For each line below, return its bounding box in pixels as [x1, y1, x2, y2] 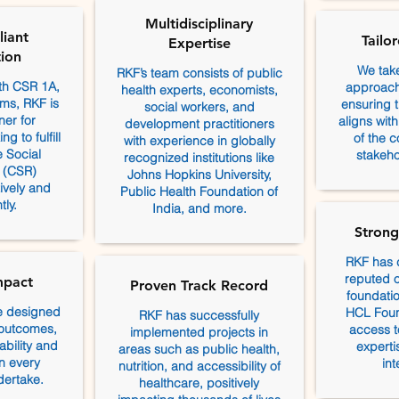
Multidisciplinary [145, 15, 253, 32]
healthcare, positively [139, 375, 259, 391]
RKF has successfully [139, 307, 259, 323]
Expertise [167, 35, 231, 52]
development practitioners [124, 116, 274, 132]
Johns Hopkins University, [126, 167, 272, 183]
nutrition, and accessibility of [118, 358, 281, 374]
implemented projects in [130, 324, 268, 340]
